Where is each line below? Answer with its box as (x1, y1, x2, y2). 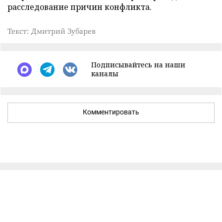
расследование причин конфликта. (7, 1, 152, 12)
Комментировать (83, 108, 139, 116)
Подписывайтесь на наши (91, 60, 185, 69)
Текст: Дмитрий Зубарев (7, 26, 96, 36)
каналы (91, 69, 118, 78)
